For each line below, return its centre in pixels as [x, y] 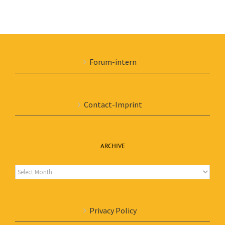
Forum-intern [113, 62]
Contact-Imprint [113, 104]
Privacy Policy [113, 210]
